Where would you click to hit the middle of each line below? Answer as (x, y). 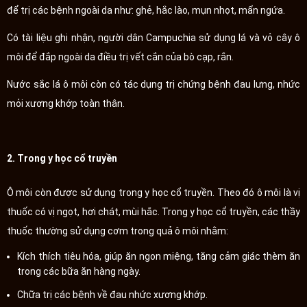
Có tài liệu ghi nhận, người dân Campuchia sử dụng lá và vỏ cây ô (153, 37)
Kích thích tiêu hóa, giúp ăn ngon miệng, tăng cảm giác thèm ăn (159, 256)
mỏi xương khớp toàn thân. (66, 103)
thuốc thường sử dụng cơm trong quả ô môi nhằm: (118, 231)
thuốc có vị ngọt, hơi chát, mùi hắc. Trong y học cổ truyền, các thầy (153, 211)
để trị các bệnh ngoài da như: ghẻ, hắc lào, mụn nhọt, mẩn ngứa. (146, 10)
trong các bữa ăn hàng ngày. (79, 271)
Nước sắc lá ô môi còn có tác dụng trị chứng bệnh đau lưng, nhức (153, 84)
